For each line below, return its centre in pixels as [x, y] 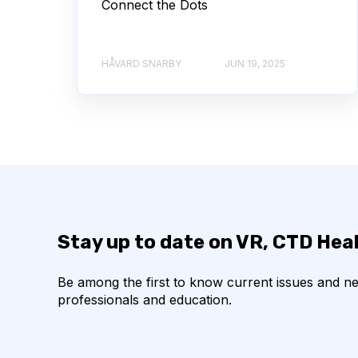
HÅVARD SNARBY [141, 63]
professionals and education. [145, 299]
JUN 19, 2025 [255, 63]
